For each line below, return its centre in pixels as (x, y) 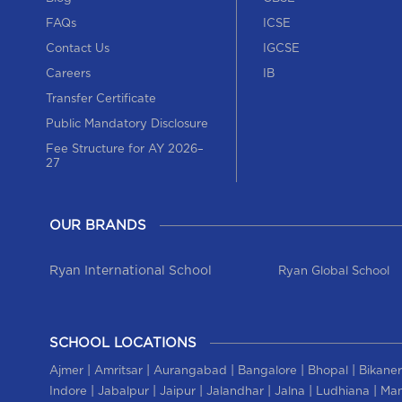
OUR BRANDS (97, 226)
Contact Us (77, 49)
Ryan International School (130, 271)
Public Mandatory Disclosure (127, 124)
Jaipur (177, 392)
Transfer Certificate (100, 99)
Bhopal (328, 371)
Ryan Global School (333, 271)
